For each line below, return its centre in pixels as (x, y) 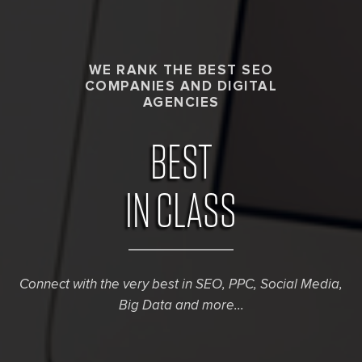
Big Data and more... (181, 306)
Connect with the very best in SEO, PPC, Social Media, (181, 285)
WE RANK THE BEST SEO (181, 71)
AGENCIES (181, 103)
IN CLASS (181, 213)
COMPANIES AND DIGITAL (181, 87)
